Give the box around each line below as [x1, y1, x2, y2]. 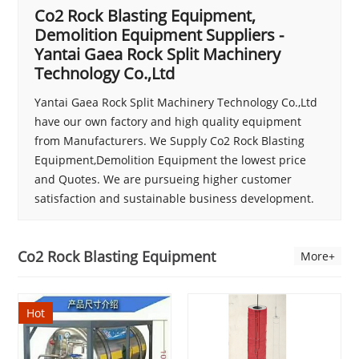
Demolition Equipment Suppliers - [34, 23, 284, 46]
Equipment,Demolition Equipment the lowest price [34, 151, 307, 167]
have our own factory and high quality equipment [34, 113, 302, 129]
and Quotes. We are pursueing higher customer [34, 171, 292, 187]
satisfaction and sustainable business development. [34, 190, 315, 206]
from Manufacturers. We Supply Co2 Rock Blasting [34, 132, 305, 148]
